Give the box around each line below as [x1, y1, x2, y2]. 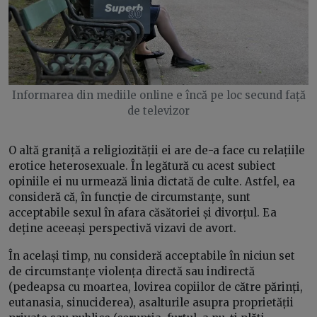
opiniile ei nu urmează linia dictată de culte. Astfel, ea [8, 175, 295, 188]
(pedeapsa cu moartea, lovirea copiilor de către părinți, [8, 280, 303, 294]
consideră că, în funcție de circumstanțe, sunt [8, 190, 250, 204]
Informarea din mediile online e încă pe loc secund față [11, 88, 306, 102]
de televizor [127, 104, 190, 117]
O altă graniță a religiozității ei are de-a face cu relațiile [8, 144, 305, 157]
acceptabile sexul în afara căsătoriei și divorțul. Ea [8, 206, 277, 219]
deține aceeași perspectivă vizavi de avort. [8, 221, 236, 235]
